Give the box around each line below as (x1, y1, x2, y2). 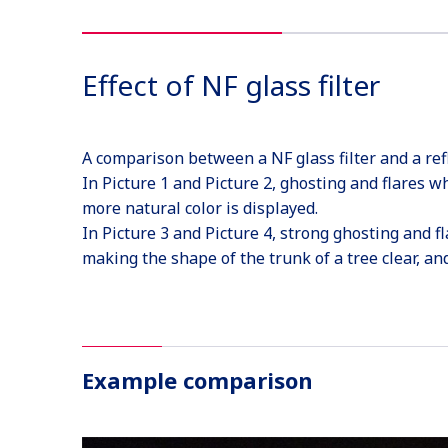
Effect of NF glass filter (81, 66, 380, 104)
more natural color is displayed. (81, 197, 318, 219)
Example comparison (81, 365, 313, 395)
